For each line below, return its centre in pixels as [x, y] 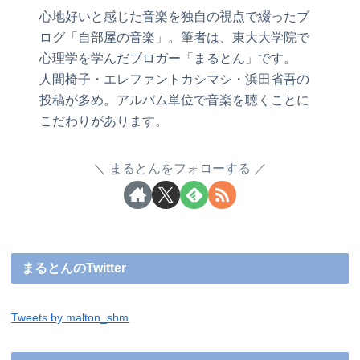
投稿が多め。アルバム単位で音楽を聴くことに [175, 100]
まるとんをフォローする [180, 169]
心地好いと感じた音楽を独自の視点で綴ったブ [175, 17]
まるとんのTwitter [74, 268]
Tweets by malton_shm [70, 318]
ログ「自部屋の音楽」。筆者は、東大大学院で [175, 38]
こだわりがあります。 [104, 121]
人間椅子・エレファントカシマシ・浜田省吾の [175, 80]
